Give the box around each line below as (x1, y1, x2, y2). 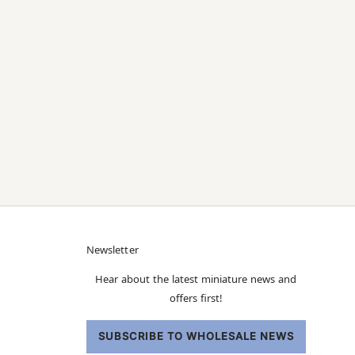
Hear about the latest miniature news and (95, 273, 297, 285)
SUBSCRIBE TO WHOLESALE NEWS (97, 330, 294, 342)
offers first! (169, 292, 223, 304)
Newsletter (86, 243, 139, 256)
